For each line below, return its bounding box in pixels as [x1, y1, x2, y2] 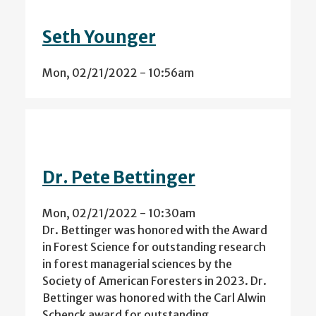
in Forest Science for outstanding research [42, 240, 266, 255]
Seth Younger [42, 25, 156, 48]
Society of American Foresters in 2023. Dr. [42, 274, 267, 288]
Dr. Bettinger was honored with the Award [42, 223, 267, 238]
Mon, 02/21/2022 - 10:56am [42, 65, 194, 80]
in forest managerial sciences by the [42, 257, 232, 272]
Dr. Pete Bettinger [42, 166, 195, 189]
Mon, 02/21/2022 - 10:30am [42, 206, 195, 221]
